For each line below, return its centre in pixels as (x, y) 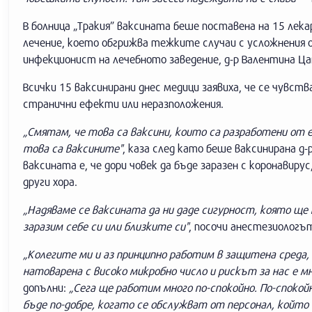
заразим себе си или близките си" (106, 226)
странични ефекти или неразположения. (123, 103)
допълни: (46, 287)
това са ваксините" (73, 148)
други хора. (50, 181)
